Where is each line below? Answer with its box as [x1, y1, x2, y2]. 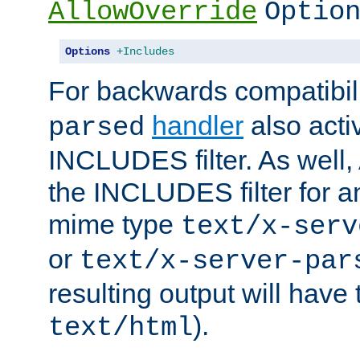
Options [65, 44, 110, 58]
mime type [48, 208, 181, 239]
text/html [48, 312, 193, 343]
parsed [48, 112, 145, 143]
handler [152, 109, 243, 141]
